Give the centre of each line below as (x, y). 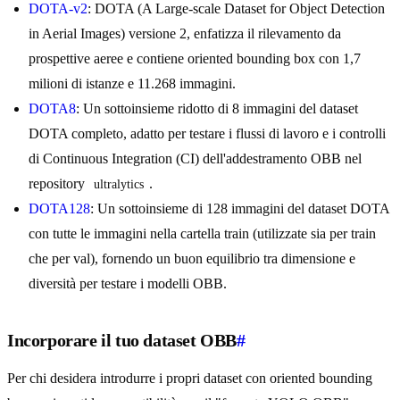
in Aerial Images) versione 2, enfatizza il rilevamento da (185, 34)
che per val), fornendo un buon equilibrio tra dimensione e (192, 259)
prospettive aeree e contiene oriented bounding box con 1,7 (195, 59)
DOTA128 (59, 209)
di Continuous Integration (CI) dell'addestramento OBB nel (195, 159)
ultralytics (119, 185)
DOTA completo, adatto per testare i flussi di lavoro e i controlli (207, 134)
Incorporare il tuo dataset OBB (122, 341)
